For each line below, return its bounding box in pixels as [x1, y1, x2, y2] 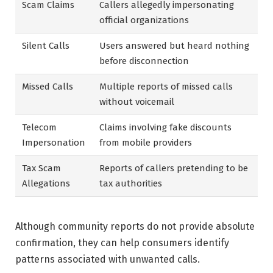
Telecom [22, 122, 57, 133]
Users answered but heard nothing [99, 40, 250, 52]
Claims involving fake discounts [99, 122, 232, 133]
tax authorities [99, 178, 163, 190]
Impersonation [22, 137, 86, 149]
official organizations [99, 15, 190, 26]
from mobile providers [99, 137, 193, 149]
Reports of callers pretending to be [99, 163, 249, 174]
